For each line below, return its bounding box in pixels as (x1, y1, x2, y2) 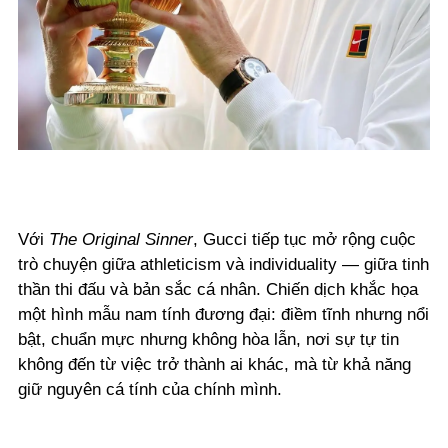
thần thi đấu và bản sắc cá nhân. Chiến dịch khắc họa (18, 280, 418, 300)
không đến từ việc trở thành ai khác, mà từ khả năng (18, 355, 411, 375)
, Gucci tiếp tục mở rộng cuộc (193, 230, 416, 250)
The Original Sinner (49, 230, 193, 250)
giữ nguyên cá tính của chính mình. (18, 380, 282, 400)
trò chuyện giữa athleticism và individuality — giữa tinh (18, 255, 429, 275)
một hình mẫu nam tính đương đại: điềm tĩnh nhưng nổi (18, 305, 429, 325)
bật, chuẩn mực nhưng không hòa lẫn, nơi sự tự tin (18, 330, 399, 350)
